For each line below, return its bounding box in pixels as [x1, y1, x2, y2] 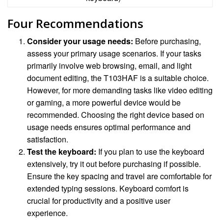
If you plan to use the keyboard [96, 145, 204, 157]
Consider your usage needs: [27, 35, 133, 47]
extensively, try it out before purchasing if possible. [27, 158, 201, 169]
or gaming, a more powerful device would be [27, 96, 181, 108]
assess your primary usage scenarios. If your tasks [27, 47, 201, 59]
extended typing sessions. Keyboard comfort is [27, 182, 189, 194]
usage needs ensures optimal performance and [27, 121, 191, 133]
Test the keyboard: [27, 145, 96, 157]
